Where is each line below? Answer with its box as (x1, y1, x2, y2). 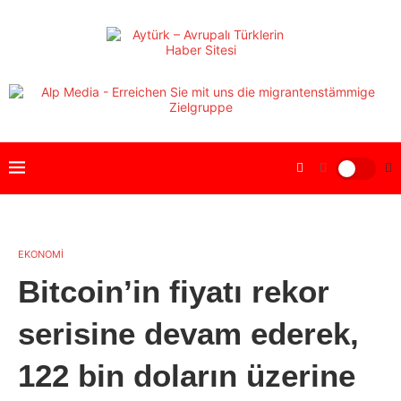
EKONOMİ (18, 248, 64, 260)
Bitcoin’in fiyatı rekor (18, 274, 329, 309)
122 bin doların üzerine (18, 358, 355, 393)
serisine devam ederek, (18, 316, 359, 351)
